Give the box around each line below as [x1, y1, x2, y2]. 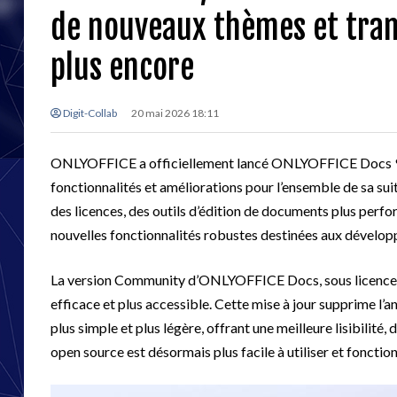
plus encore [51, 47, 194, 88]
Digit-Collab [61, 105, 117, 120]
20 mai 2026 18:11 [130, 105, 219, 120]
